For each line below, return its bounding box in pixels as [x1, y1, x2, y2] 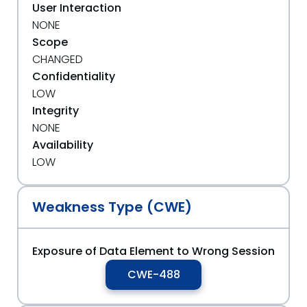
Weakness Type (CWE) [32, 197, 192, 217]
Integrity [32, 103, 79, 119]
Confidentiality [32, 69, 115, 84]
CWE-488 [127, 267, 180, 282]
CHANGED [32, 51, 83, 67]
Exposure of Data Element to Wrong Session [32, 243, 275, 259]
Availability [32, 137, 93, 153]
